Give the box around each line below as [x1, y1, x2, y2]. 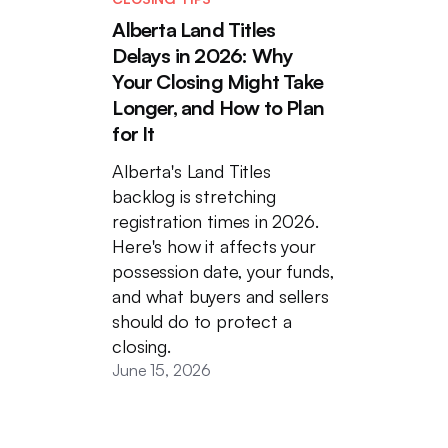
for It [112, 121, 155, 147]
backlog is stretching [112, 185, 276, 208]
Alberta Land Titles [112, 17, 276, 43]
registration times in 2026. [112, 210, 319, 233]
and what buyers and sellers [112, 285, 329, 308]
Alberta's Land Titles [112, 160, 271, 183]
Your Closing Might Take [112, 69, 323, 95]
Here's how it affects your [112, 235, 316, 258]
